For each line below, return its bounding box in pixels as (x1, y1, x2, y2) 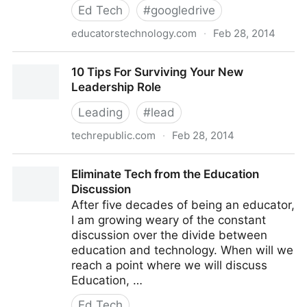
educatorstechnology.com (71, 27, 197, 40)
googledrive (151, 3, 215, 17)
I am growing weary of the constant (71, 213, 266, 227)
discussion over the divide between (71, 228, 267, 242)
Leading (78, 106, 123, 119)
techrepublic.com (71, 129, 156, 142)
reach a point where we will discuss (71, 258, 267, 272)
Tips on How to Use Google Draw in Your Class (12, 53, 271, 66)
